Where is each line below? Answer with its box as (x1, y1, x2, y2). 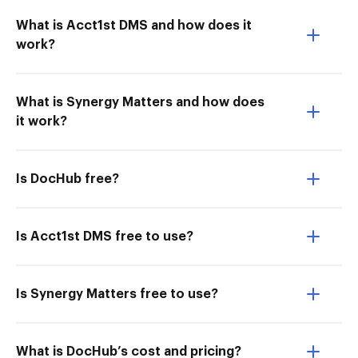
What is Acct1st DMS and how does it (16, 19, 252, 32)
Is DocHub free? (16, 173, 119, 185)
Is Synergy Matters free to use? (16, 288, 218, 300)
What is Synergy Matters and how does (16, 96, 265, 109)
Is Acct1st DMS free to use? (16, 230, 193, 243)
